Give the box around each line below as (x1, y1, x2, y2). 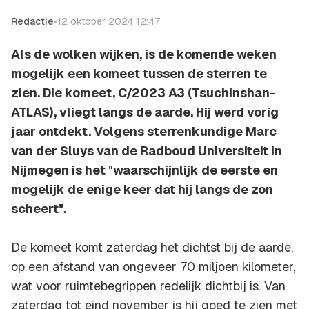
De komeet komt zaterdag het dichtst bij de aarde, (11, 239, 293, 256)
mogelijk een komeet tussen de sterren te (11, 66, 267, 82)
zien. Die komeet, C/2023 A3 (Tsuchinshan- (11, 85, 275, 101)
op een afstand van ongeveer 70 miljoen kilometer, (11, 259, 295, 275)
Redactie (11, 15, 54, 28)
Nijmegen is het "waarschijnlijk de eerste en (11, 162, 278, 179)
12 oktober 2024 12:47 (57, 15, 160, 28)
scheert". (11, 201, 66, 217)
